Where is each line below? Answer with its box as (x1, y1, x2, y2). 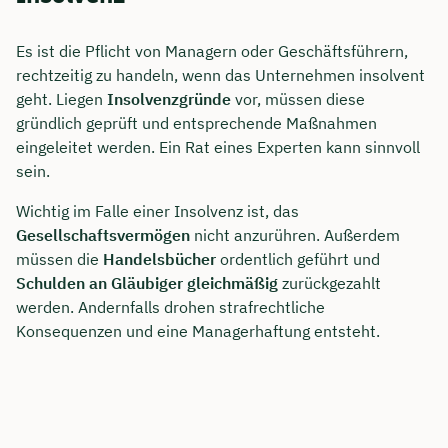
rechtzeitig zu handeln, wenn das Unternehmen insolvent (16, 64, 425, 85)
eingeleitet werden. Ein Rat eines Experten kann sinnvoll (16, 136, 420, 157)
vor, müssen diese (231, 88, 365, 109)
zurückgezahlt (282, 272, 381, 293)
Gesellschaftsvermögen (16, 224, 190, 245)
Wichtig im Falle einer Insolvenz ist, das (16, 200, 299, 221)
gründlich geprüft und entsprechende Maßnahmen (16, 112, 377, 133)
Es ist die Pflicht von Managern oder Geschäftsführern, (16, 40, 408, 61)
